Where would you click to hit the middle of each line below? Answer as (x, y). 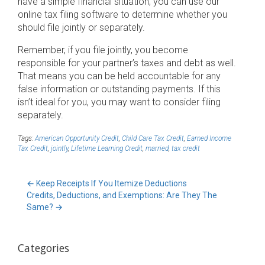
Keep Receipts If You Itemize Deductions (111, 183)
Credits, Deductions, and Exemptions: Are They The (122, 195)
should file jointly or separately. (81, 28)
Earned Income (209, 138)
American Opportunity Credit (77, 138)
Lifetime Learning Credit (107, 148)
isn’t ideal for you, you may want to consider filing (119, 102)
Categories (43, 248)
